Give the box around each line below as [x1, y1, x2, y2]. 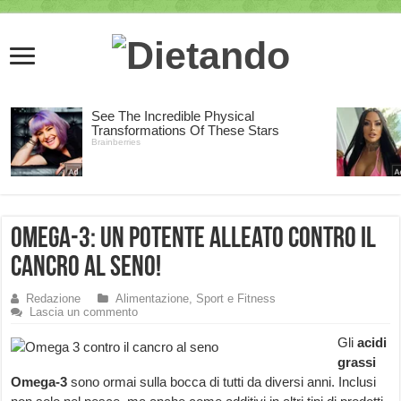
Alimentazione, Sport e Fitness [115, 292, 277, 306]
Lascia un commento [30, 305, 139, 320]
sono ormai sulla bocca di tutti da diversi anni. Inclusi [67, 374, 377, 390]
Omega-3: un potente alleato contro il [11, 226, 377, 255]
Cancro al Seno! [11, 254, 162, 284]
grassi [337, 354, 377, 371]
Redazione [26, 292, 81, 306]
